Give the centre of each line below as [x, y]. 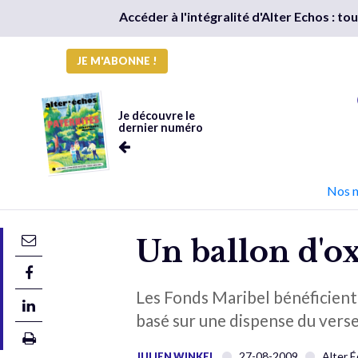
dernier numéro [160, 127]
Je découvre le [156, 115]
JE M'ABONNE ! [117, 61]
